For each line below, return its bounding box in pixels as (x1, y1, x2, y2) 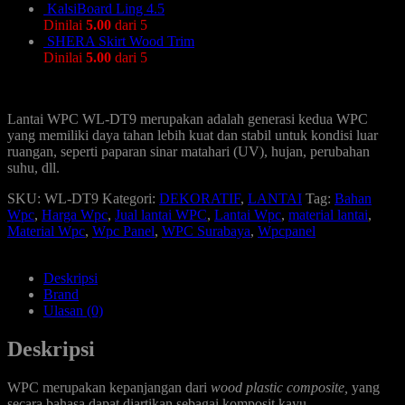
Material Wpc (7, 222, 85, 239)
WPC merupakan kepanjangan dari (7, 379, 211, 395)
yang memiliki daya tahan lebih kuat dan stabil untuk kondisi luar (7, 127, 378, 143)
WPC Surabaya (162, 222, 250, 239)
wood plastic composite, (211, 379, 348, 395)
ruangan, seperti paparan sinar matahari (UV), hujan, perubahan (7, 143, 370, 159)
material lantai (288, 206, 368, 222)
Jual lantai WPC (115, 206, 207, 222)
